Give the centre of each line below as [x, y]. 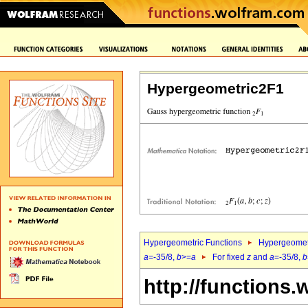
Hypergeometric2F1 [216, 89]
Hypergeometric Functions [193, 243]
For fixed [230, 257]
